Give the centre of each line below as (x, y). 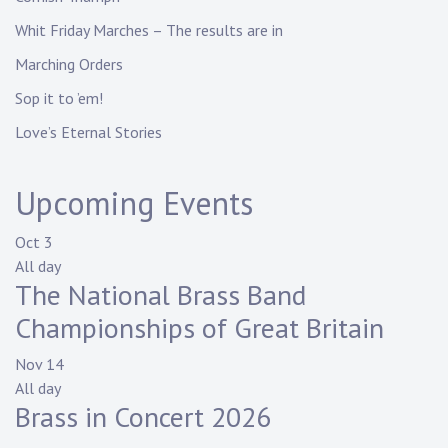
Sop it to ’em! (59, 98)
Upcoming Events (134, 203)
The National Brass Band (160, 295)
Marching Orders (69, 64)
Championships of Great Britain (199, 328)
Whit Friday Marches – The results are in (149, 30)
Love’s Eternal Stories (88, 132)
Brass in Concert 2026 (143, 417)
